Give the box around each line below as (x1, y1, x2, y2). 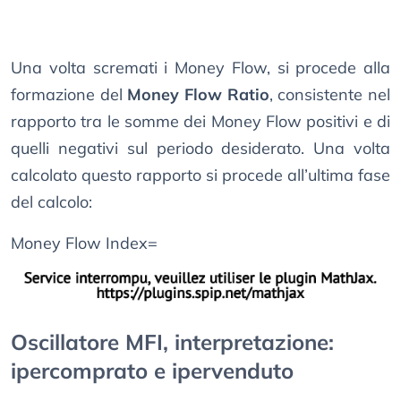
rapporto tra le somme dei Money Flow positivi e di (11, 110, 390, 132)
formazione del (11, 83, 128, 105)
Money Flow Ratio (127, 83, 269, 105)
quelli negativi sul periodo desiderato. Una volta (11, 137, 390, 158)
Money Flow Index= (11, 232, 158, 253)
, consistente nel (269, 83, 391, 105)
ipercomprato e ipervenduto (11, 357, 294, 385)
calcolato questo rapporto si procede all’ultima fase (11, 164, 390, 185)
